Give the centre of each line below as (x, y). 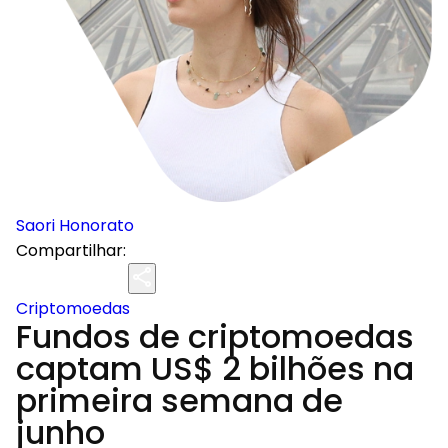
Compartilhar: (71, 250)
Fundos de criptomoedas (215, 336)
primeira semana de (179, 400)
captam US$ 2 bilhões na (215, 368)
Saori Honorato (75, 225)
